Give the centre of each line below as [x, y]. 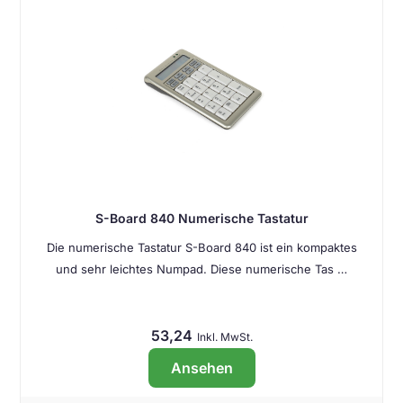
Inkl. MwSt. [224, 337]
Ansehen [201, 368]
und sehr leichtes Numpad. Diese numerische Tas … [201, 269]
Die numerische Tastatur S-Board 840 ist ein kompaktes [201, 247]
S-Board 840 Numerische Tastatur [201, 218]
